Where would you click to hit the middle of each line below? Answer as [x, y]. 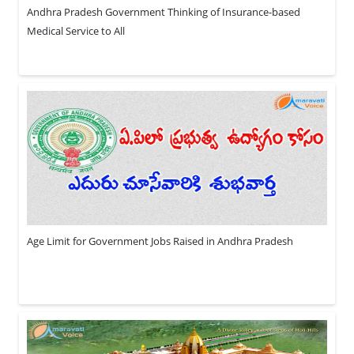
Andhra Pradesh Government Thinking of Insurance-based [164, 12]
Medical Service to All [76, 31]
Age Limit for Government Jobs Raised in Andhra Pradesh [160, 241]
